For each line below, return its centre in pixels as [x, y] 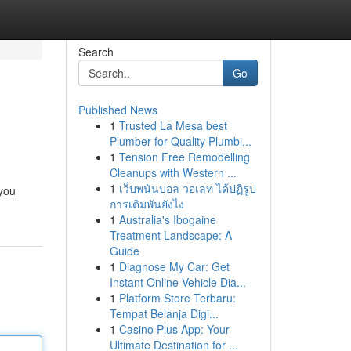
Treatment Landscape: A [170, 235]
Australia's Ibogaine [167, 219]
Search [96, 52]
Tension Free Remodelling [184, 157]
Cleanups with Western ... [173, 172]
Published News [118, 110]
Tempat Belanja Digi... [164, 313]
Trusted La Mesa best [173, 125]
